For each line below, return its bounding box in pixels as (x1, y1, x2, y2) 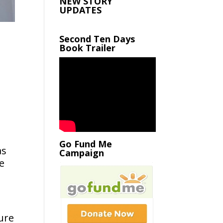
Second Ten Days (59, 32, 135, 45)
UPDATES (59, 3, 102, 16)
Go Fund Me (59, 137, 112, 150)
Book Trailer (59, 41, 116, 54)
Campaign (59, 146, 105, 159)
